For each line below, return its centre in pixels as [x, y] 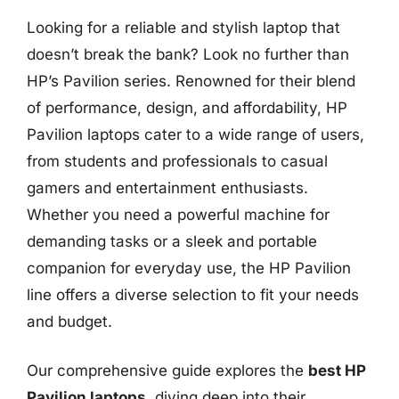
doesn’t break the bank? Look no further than [188, 54]
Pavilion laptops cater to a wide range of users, [195, 134]
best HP [337, 370]
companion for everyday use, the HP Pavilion [189, 268]
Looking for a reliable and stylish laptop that [183, 27]
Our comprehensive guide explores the [167, 370]
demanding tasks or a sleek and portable [172, 241]
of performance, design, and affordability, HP [187, 107]
